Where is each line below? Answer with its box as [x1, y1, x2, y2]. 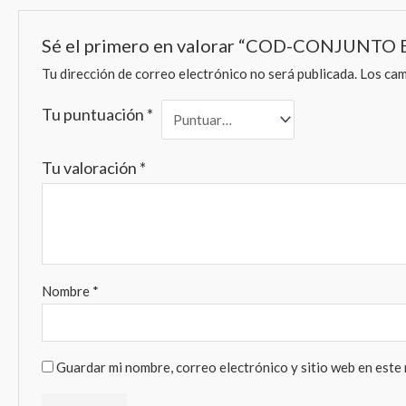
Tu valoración [42, 157, 140, 178]
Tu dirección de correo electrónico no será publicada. [42, 64, 358, 82]
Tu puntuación [42, 103, 148, 124]
